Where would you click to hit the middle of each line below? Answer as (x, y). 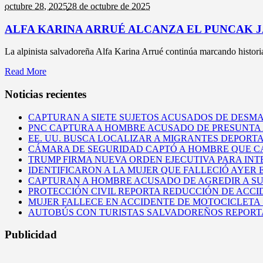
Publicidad (31, 235)
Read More (26, 72)
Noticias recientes (45, 94)
